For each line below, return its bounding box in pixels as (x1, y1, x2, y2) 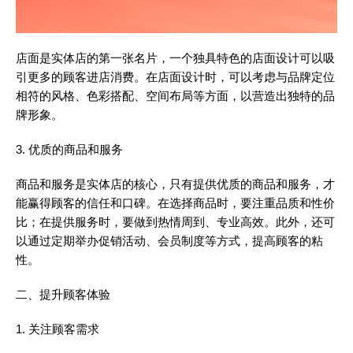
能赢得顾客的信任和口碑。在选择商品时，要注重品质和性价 (16, 196, 335, 210)
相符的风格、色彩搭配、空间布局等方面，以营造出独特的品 (16, 89, 335, 103)
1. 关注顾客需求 (16, 322, 99, 336)
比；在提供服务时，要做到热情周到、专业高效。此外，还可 (16, 215, 335, 229)
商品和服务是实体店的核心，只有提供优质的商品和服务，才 (16, 177, 335, 191)
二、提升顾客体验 (16, 288, 110, 302)
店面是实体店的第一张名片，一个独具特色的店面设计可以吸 (16, 51, 335, 65)
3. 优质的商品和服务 (16, 143, 123, 157)
